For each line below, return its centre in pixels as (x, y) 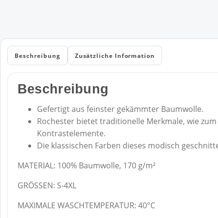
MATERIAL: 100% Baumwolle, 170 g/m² (86, 165)
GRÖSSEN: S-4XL (47, 185)
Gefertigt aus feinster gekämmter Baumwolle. (120, 109)
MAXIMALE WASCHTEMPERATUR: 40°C (86, 205)
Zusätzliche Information (115, 55)
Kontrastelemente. (71, 133)
